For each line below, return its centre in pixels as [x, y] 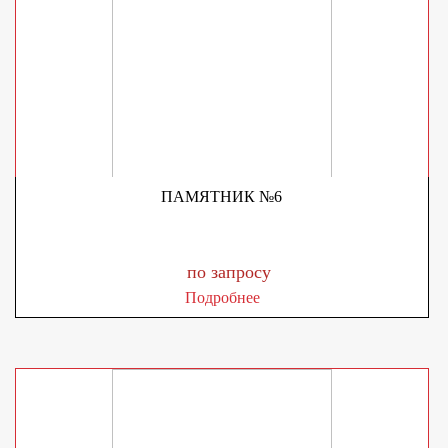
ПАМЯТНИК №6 [222, 196]
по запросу [229, 272]
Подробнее [222, 297]
